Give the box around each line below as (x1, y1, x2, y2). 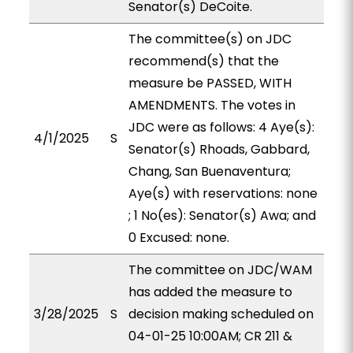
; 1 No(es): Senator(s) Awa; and (128, 206, 316, 225)
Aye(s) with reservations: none (128, 184, 318, 203)
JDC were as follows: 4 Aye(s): (128, 118, 314, 136)
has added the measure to (128, 283, 292, 301)
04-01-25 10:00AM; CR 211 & (128, 327, 292, 345)
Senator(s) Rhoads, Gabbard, (128, 140, 310, 158)
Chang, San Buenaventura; (128, 162, 291, 180)
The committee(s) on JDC (128, 30, 292, 48)
